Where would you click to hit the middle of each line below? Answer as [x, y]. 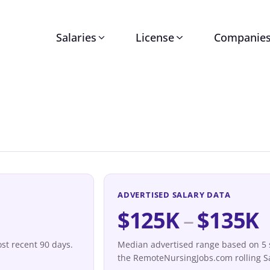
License [155, 37]
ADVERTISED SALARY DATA [174, 195]
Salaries [76, 37]
